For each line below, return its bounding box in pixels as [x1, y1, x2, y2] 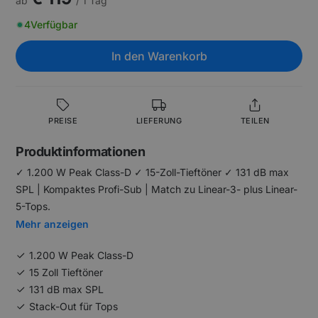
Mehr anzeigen [16, 218, 89, 230]
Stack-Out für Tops [29, 300, 119, 312]
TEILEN [240, 116, 270, 126]
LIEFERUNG [136, 116, 182, 126]
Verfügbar [31, 18, 78, 31]
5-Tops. [16, 200, 51, 212]
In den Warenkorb [111, 49, 207, 63]
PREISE [48, 116, 78, 126]
